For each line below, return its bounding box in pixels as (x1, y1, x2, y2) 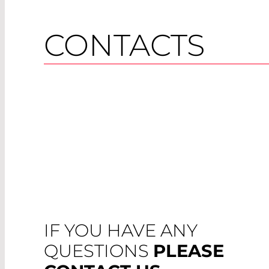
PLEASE (153, 240, 224, 261)
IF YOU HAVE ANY (44, 219, 198, 241)
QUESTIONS (44, 240, 153, 261)
